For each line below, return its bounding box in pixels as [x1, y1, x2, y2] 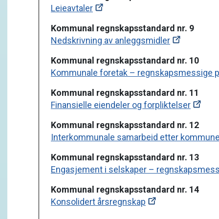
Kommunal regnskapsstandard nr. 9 [51, 23, 194, 33]
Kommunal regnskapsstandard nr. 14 [51, 184, 201, 195]
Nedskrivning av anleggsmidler [51, 35, 170, 45]
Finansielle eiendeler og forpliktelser [51, 100, 191, 110]
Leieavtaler [51, 3, 93, 13]
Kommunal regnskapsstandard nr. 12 [51, 120, 201, 130]
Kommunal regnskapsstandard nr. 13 [51, 152, 201, 162]
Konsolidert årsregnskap [51, 197, 146, 207]
